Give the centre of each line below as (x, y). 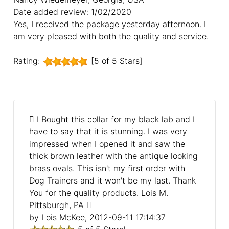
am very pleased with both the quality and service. (111, 36)
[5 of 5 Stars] (116, 61)
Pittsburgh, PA (58, 205)
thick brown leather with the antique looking (113, 156)
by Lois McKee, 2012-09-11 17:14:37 (97, 217)
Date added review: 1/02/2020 (72, 12)
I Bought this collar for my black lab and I (114, 119)
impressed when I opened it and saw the (107, 143)
